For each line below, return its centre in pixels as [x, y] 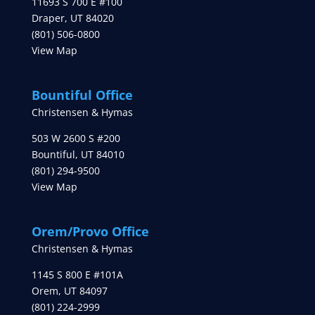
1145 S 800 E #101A [77, 275]
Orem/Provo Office [90, 232]
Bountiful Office [82, 95]
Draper [48, 18]
